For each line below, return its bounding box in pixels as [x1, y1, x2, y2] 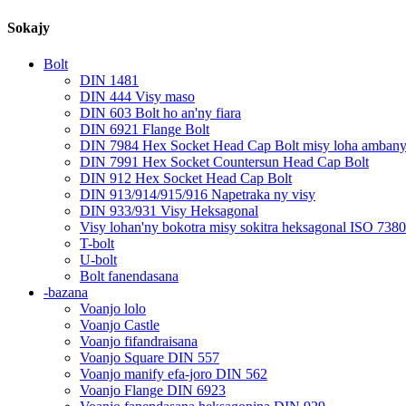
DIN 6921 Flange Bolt [80, 121, 209, 137]
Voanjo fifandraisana [80, 333, 198, 349]
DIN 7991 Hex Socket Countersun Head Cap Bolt [80, 153, 369, 169]
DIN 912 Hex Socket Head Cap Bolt [80, 169, 292, 186]
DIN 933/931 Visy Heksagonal [80, 202, 258, 218]
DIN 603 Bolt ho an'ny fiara [80, 104, 241, 121]
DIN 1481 [80, 72, 139, 88]
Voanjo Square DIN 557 [80, 349, 219, 365]
